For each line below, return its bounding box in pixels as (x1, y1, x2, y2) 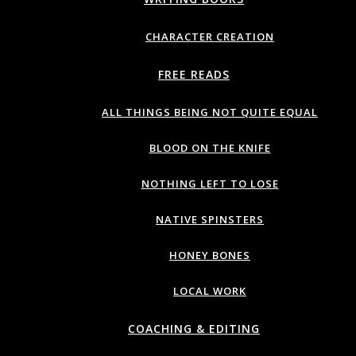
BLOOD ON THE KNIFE (149, 141, 271, 155)
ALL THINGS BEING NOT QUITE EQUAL (102, 105, 318, 119)
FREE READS (158, 67, 230, 82)
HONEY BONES (169, 248, 250, 262)
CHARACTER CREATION (145, 29, 274, 44)
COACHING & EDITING (128, 321, 260, 336)
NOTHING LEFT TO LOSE (141, 176, 279, 191)
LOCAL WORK (173, 284, 246, 298)
